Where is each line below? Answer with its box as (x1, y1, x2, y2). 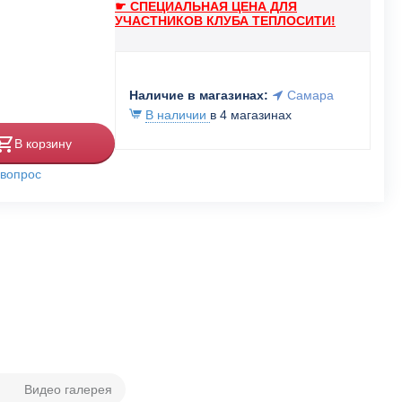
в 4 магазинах (210, 108, 292, 122)
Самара (287, 88, 334, 102)
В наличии (145, 108, 210, 122)
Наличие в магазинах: (129, 88, 268, 102)
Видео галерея (24, 382, 112, 397)
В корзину (13, 135, 72, 151)
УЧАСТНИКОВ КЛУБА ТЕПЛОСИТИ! (115, 13, 336, 28)
